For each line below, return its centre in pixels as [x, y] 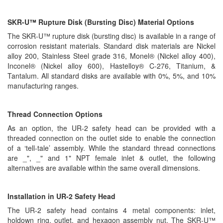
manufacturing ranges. [43, 86]
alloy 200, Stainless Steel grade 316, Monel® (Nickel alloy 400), [111, 56]
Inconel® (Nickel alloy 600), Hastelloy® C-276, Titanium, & [111, 66]
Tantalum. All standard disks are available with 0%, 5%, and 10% [111, 76]
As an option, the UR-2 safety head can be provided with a [111, 128]
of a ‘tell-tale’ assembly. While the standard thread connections [111, 148]
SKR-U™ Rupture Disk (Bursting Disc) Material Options [101, 22]
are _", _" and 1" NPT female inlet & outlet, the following [111, 158]
